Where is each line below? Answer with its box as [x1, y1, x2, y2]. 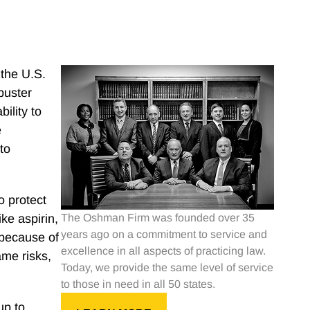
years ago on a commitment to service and [61, 228, 267, 240]
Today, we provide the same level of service [61, 261, 273, 273]
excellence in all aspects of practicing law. [61, 244, 266, 257]
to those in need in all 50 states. [61, 277, 215, 290]
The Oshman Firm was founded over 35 [61, 211, 255, 224]
